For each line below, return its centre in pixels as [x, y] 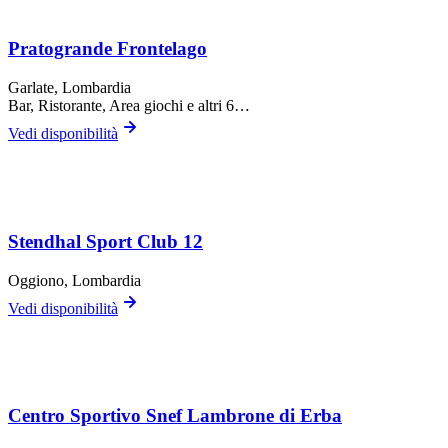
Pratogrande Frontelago [107, 49]
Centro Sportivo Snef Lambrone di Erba [175, 416]
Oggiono [36, 280]
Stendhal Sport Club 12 [105, 241]
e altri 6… [216, 106]
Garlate [31, 88]
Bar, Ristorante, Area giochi [95, 106]
